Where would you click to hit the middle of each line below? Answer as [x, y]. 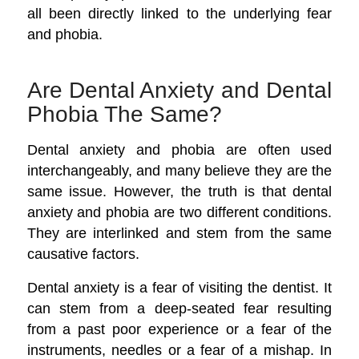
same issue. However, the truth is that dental [179, 191]
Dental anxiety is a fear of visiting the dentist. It [179, 287]
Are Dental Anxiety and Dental [179, 91]
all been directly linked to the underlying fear [179, 14]
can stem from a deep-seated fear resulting [179, 308]
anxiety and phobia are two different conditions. [179, 212]
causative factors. [83, 253]
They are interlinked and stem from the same [179, 232]
